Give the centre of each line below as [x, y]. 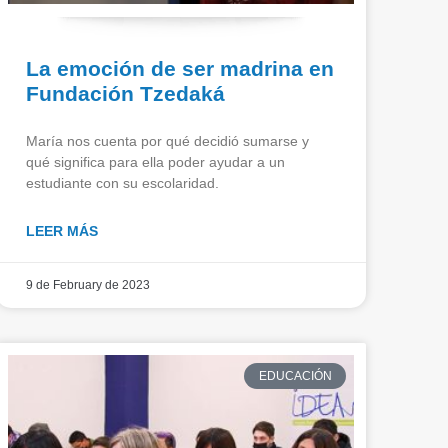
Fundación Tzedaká [125, 93]
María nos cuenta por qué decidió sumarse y [167, 140]
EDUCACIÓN [295, 375]
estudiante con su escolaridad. [122, 182]
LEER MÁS [62, 230]
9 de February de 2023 [88, 284]
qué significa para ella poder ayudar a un [155, 161]
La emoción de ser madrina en [180, 68]
